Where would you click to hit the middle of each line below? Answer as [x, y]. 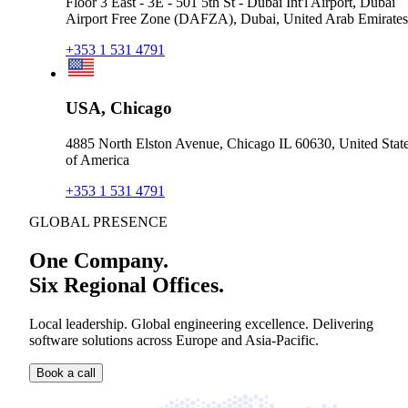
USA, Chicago [119, 108]
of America [97, 160]
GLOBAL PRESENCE [98, 222]
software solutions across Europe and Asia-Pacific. [174, 340]
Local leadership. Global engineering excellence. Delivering [201, 323]
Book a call [66, 372]
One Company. [99, 261]
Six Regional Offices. [127, 286]
